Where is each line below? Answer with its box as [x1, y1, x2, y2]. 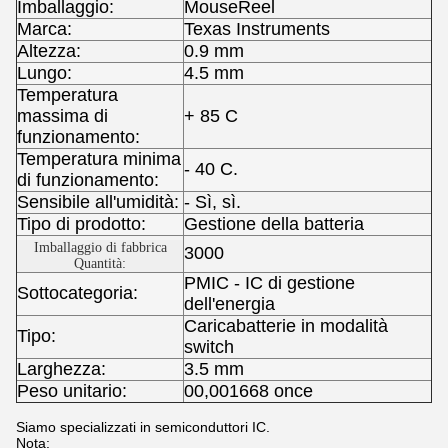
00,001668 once [184, 381, 313, 401]
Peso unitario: [17, 381, 127, 401]
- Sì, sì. [184, 192, 241, 212]
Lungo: [17, 63, 72, 83]
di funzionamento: [17, 170, 159, 190]
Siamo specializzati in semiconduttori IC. [16, 419, 270, 435]
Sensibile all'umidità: [17, 192, 179, 212]
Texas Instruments [184, 19, 330, 39]
